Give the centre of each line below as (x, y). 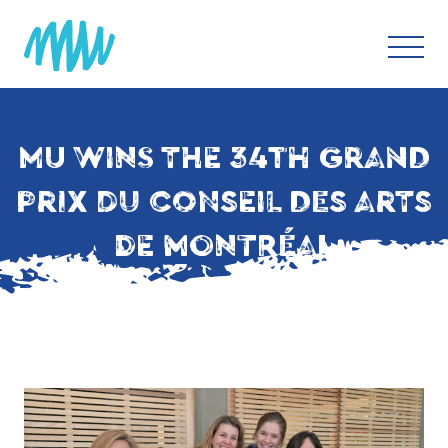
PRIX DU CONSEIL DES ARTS (224, 202)
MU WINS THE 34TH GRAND (224, 158)
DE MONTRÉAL (224, 246)
